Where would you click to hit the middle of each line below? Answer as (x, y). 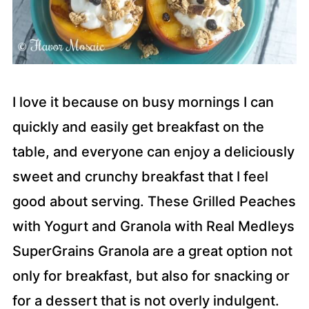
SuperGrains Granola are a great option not (152, 251)
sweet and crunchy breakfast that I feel (140, 177)
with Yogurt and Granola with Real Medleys (153, 226)
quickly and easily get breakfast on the (138, 127)
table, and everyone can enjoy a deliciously (153, 152)
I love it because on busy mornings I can (143, 102)
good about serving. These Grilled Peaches (154, 201)
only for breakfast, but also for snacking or (151, 276)
